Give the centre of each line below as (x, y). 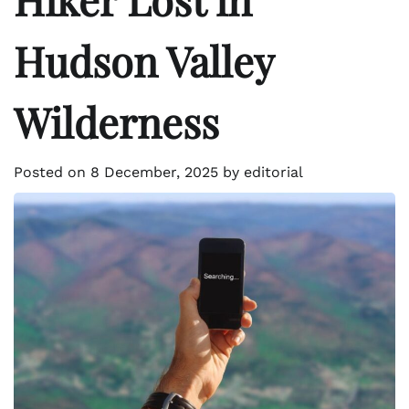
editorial (273, 173)
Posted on (52, 173)
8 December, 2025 (154, 173)
